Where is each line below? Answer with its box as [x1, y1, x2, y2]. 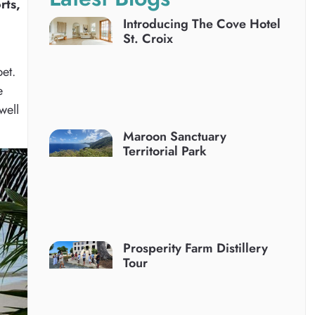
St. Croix [123, 30, 174, 49]
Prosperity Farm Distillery [123, 238, 269, 257]
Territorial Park [123, 141, 207, 160]
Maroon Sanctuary [123, 127, 227, 146]
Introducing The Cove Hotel [123, 15, 281, 34]
